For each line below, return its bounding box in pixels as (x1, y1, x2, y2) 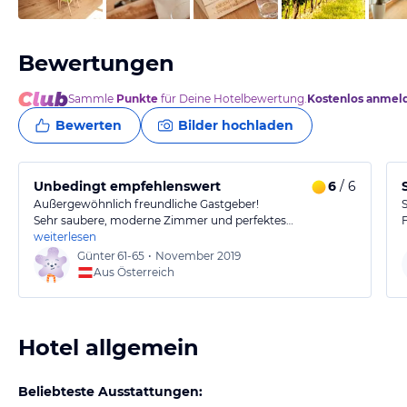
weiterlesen (34, 230, 96, 243)
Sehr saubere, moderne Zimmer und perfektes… (34, 213, 293, 227)
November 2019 (155, 249, 241, 263)
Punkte (116, 92, 158, 105)
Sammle (68, 92, 116, 105)
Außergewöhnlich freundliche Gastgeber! (34, 197, 259, 211)
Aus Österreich (94, 265, 174, 279)
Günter (77, 249, 115, 263)
